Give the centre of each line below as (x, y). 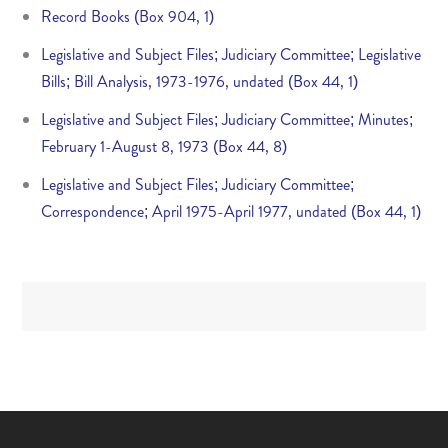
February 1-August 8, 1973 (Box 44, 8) (163, 147)
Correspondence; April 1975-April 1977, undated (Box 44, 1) (230, 212)
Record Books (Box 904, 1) (127, 16)
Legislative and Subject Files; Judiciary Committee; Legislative (230, 54)
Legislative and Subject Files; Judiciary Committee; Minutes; (226, 120)
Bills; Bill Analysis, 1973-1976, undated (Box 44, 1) (199, 81)
